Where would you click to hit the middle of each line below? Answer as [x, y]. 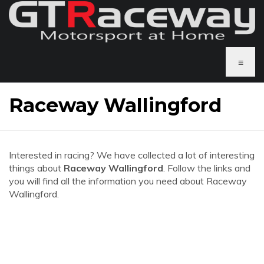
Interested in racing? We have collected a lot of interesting [132, 155]
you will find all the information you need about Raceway [128, 181]
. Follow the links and [207, 168]
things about [36, 168]
